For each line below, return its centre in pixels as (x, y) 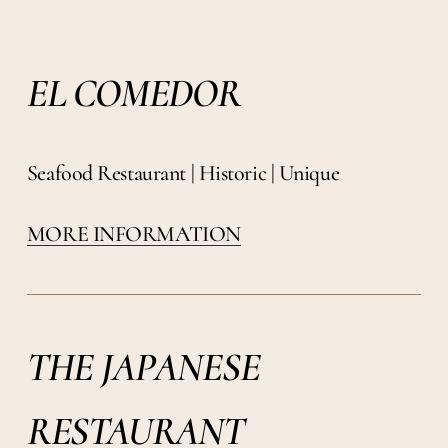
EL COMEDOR (133, 92)
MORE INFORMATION (133, 233)
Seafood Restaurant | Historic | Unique (183, 172)
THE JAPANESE (143, 366)
